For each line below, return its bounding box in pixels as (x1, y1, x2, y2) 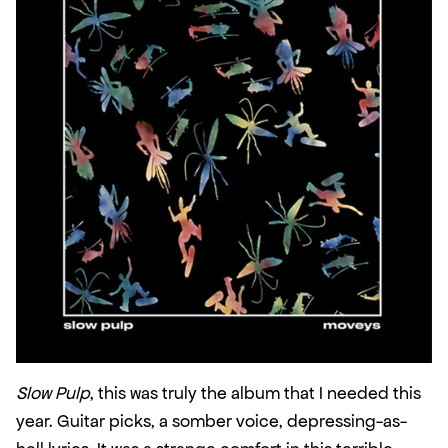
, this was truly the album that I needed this (90, 381, 421, 404)
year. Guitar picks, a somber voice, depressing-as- (16, 409, 407, 432)
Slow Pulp (16, 381, 90, 404)
